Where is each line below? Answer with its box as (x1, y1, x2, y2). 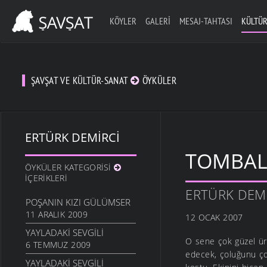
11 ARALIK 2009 (26, 209, 88, 221)
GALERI (145, 15, 170, 27)
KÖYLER (109, 15, 136, 27)
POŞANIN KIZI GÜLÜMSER (26, 196, 131, 209)
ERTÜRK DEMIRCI (25, 129, 120, 146)
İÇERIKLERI (25, 172, 67, 184)
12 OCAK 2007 (185, 212, 243, 223)
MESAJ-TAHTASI (179, 15, 232, 27)
